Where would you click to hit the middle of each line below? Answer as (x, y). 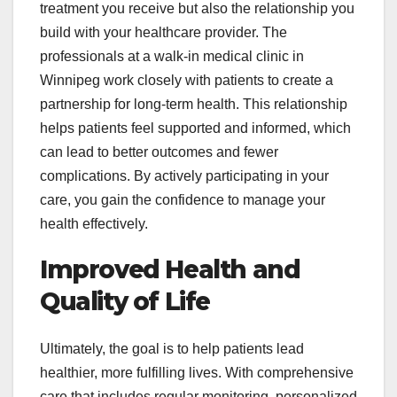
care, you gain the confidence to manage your (183, 200)
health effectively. (96, 224)
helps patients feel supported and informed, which (195, 128)
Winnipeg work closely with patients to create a (187, 81)
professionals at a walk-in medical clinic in (172, 57)
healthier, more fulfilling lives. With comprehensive (197, 373)
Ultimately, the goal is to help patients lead (172, 349)
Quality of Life (125, 302)
